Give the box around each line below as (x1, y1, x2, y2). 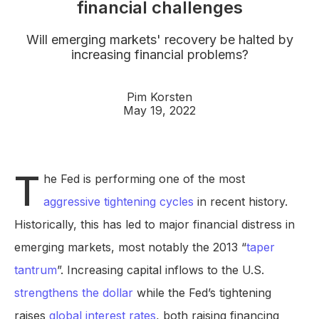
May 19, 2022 (123, 103, 196, 118)
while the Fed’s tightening (133, 286, 271, 300)
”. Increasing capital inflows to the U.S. (57, 263, 264, 278)
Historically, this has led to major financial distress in (14, 217, 295, 232)
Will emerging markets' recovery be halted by (26, 32, 293, 48)
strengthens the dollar (14, 286, 133, 300)
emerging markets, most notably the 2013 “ (14, 240, 246, 255)
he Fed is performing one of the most (43, 172, 245, 187)
